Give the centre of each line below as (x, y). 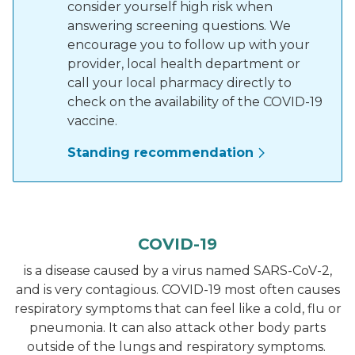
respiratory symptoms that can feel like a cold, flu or (177, 309)
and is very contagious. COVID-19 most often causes (177, 290)
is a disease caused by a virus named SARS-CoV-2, (177, 271)
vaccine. (92, 121)
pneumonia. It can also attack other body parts (177, 328)
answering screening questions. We (179, 26)
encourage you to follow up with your (189, 45)
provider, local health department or (184, 64)
